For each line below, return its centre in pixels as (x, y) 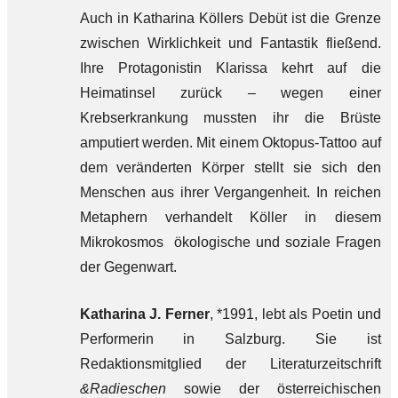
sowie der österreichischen (273, 389)
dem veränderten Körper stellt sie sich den (230, 167)
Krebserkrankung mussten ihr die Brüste (230, 118)
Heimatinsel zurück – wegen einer (230, 93)
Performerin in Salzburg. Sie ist (230, 339)
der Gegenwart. (128, 267)
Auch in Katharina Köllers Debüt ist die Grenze (230, 18)
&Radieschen (123, 389)
